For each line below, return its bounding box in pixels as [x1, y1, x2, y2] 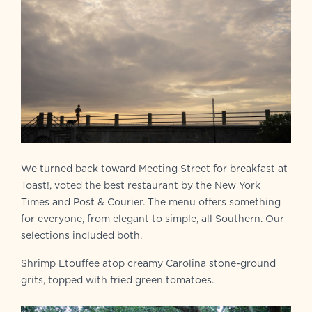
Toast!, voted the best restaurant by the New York [21, 178, 260, 193]
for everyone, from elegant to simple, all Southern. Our [21, 212, 284, 226]
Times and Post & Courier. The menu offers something [21, 195, 281, 210]
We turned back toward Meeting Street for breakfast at [21, 162, 288, 176]
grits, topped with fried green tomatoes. [21, 273, 214, 288]
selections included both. [21, 228, 142, 243]
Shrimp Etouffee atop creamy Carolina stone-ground [21, 256, 276, 271]
